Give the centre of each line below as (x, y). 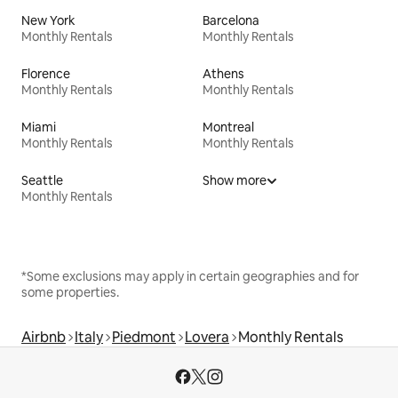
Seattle (42, 181)
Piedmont (144, 338)
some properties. (70, 293)
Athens (223, 74)
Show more (235, 181)
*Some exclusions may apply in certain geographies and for (190, 277)
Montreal (228, 127)
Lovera (207, 338)
